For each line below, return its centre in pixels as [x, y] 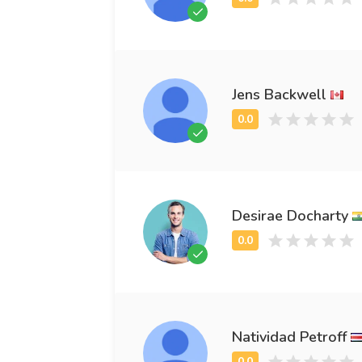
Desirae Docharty [290, 215]
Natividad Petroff [289, 337]
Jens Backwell [279, 94]
